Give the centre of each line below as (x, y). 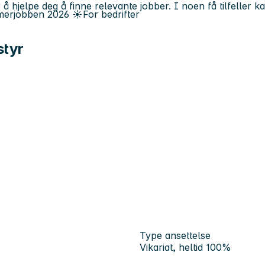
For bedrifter (111, 14)
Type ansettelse (175, 235)
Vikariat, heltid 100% (185, 247)
